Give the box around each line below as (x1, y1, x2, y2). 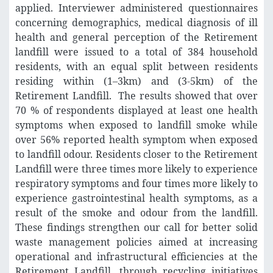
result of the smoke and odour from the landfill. (15, 206, 258, 220)
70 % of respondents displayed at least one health (15, 104, 258, 118)
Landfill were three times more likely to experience (15, 162, 258, 176)
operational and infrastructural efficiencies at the (15, 250, 258, 264)
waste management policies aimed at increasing (15, 235, 258, 249)
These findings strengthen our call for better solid (15, 221, 258, 235)
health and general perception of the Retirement (15, 30, 258, 44)
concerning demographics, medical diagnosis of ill (15, 16, 258, 30)
